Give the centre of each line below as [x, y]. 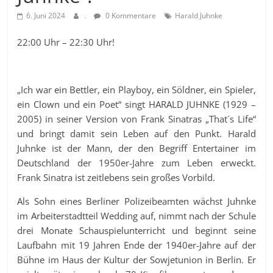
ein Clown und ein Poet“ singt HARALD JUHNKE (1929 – [136, 104]
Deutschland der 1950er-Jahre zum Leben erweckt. [136, 162]
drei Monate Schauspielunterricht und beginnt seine [136, 230]
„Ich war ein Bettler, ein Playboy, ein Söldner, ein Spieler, [136, 89]
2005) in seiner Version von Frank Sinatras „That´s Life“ [136, 119]
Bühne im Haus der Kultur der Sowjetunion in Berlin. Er [136, 259]
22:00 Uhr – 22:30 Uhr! [66, 42]
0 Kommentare [130, 15]
